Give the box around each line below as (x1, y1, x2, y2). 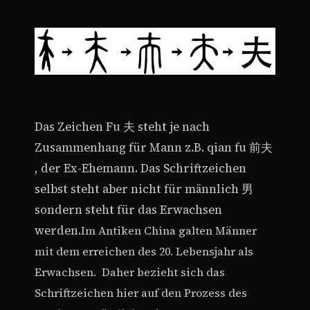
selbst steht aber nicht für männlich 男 (35, 181, 253, 197)
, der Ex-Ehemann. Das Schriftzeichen (35, 160, 246, 176)
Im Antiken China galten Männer (81, 222, 257, 238)
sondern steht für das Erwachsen (35, 201, 222, 218)
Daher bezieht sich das (102, 264, 225, 280)
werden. (35, 222, 81, 239)
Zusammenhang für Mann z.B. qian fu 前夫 (35, 139, 273, 156)
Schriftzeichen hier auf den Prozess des (35, 284, 247, 300)
